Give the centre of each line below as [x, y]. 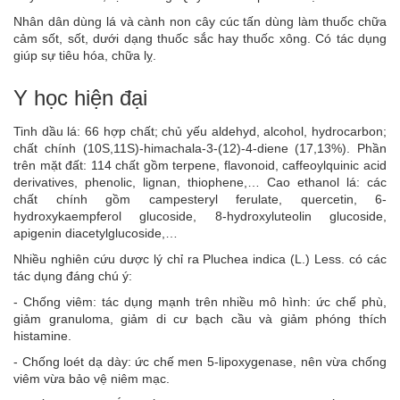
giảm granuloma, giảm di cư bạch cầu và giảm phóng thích [200, 319]
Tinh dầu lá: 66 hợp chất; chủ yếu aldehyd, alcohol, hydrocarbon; [200, 132]
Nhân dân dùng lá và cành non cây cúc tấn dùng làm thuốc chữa [200, 22]
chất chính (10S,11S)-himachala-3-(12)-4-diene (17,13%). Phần [200, 149]
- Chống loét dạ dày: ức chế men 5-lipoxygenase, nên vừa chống [200, 362]
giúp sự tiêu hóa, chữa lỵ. [85, 56]
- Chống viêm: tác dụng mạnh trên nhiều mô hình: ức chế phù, [200, 302]
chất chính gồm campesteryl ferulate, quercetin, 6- [200, 200]
